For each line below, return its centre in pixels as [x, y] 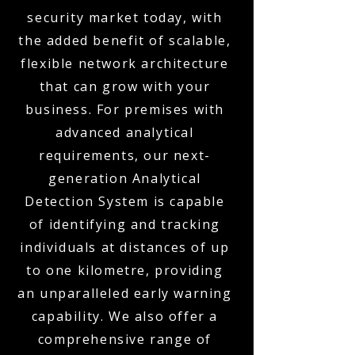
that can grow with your [125, 86]
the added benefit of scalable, [125, 40]
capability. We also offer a [125, 316]
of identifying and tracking [125, 224]
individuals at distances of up [125, 247]
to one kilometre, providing [125, 270]
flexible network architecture [125, 63]
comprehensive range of [125, 339]
